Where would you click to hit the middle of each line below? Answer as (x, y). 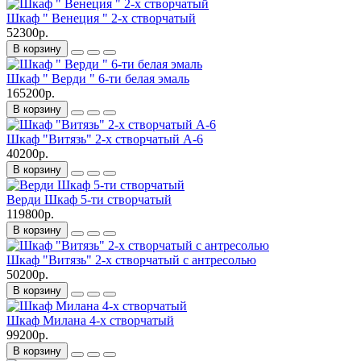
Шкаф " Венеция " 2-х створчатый (101, 18)
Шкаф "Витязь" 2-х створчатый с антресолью (131, 259)
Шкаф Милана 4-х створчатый (90, 320)
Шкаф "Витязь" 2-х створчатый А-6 (105, 139)
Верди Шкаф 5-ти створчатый (89, 199)
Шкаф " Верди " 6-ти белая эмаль (98, 78)
